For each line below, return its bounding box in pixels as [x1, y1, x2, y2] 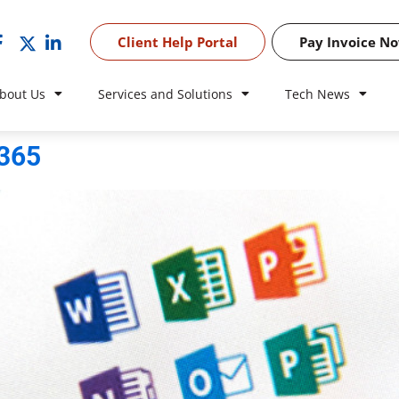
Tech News [284, 85, 350, 103]
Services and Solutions [97, 85, 232, 103]
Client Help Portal [117, 33, 238, 52]
